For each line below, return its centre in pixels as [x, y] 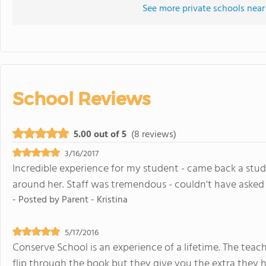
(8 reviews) [154, 134]
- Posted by [37, 200]
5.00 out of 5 [100, 134]
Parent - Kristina [95, 200]
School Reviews [81, 99]
